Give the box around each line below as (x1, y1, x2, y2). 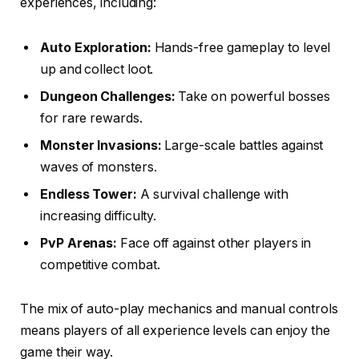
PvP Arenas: (40, 235, 118, 251)
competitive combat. (40, 256, 160, 272)
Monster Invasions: (40, 137, 162, 153)
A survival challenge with (136, 186, 288, 202)
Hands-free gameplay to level (151, 39, 331, 55)
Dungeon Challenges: (40, 88, 175, 104)
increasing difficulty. (40, 208, 157, 224)
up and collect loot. (40, 61, 154, 77)
